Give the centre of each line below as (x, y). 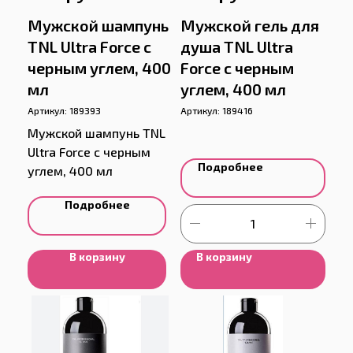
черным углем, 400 (99, 67)
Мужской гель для (250, 25)
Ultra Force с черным (89, 151)
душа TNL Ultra (237, 46)
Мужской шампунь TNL (97, 132)
